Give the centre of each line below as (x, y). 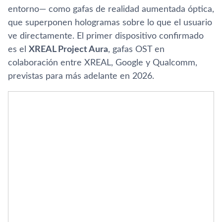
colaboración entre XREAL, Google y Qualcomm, (103, 63)
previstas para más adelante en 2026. (81, 76)
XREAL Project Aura (68, 49)
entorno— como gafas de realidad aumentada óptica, (111, 9)
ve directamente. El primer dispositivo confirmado (106, 36)
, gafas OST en (136, 49)
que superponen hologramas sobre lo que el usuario (110, 23)
